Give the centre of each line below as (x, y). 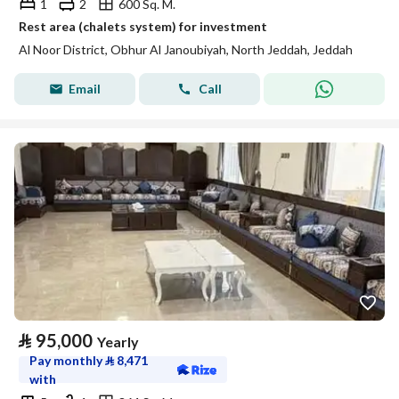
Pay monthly (67, 360)
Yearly (118, 342)
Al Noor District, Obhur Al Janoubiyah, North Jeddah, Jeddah (186, 49)
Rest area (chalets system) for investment (143, 26)
